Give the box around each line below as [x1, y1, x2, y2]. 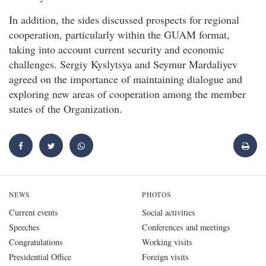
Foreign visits [142, 251, 189, 263]
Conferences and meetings [142, 221, 230, 233]
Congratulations [9, 236, 63, 248]
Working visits [142, 236, 192, 248]
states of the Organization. [9, 101, 122, 116]
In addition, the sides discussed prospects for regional [9, 12, 239, 27]
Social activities [142, 207, 195, 218]
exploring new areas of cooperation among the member [9, 86, 246, 101]
